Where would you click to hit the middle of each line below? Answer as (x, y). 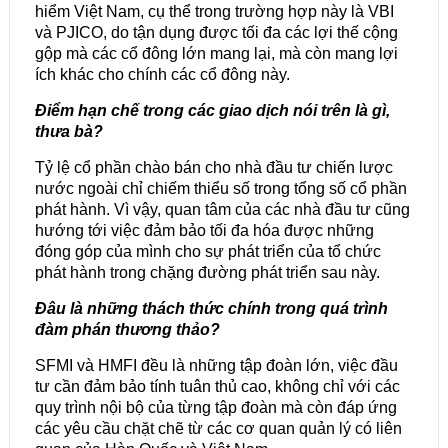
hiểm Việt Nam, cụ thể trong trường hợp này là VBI (214, 12)
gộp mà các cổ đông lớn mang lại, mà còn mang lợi (216, 54)
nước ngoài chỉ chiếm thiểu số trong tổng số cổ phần (220, 189)
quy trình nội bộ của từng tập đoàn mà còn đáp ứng (215, 408)
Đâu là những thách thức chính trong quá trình (211, 309)
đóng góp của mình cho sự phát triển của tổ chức (207, 252)
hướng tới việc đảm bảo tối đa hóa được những (204, 231)
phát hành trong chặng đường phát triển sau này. (207, 273)
